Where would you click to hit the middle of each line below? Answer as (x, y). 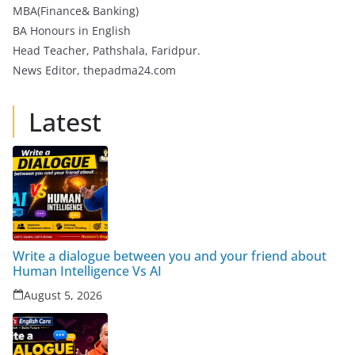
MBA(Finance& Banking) (76, 11)
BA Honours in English (72, 31)
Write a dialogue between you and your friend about (170, 256)
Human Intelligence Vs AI (87, 271)
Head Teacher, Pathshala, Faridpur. (107, 51)
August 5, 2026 (63, 296)
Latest (65, 122)
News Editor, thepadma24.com (94, 71)
